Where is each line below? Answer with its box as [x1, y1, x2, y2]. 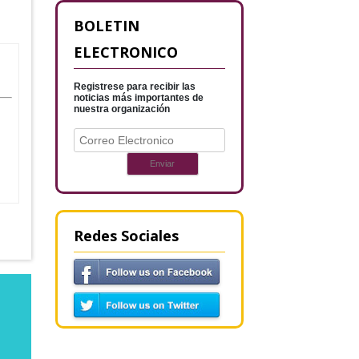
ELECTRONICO [73, 42, 178, 62]
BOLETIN [73, 16, 139, 35]
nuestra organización [73, 103, 170, 115]
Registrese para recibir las [73, 81, 196, 92]
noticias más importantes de [73, 92, 204, 103]
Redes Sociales [73, 226, 179, 245]
